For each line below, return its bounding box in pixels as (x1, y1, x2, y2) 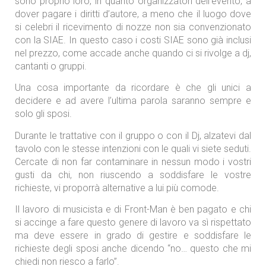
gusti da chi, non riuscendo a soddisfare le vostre (15, 169, 251, 180)
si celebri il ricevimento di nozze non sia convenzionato (15, 21, 251, 33)
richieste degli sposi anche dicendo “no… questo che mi (15, 243, 251, 255)
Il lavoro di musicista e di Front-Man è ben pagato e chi (15, 204, 251, 216)
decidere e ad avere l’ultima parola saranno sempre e (15, 95, 251, 107)
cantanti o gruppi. (15, 61, 87, 72)
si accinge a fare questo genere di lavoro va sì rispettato (15, 217, 251, 229)
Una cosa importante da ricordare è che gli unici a (15, 82, 251, 94)
